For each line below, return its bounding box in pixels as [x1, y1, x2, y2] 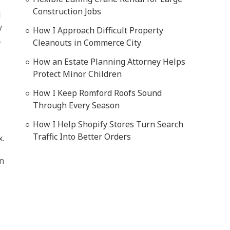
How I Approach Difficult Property [33, 25, 163, 36]
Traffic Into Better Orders [33, 131, 131, 142]
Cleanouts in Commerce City [33, 37, 141, 48]
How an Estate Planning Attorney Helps [33, 56, 185, 67]
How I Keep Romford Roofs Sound [33, 87, 162, 99]
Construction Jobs [33, 6, 101, 17]
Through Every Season [33, 100, 120, 111]
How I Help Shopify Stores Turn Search [33, 119, 183, 130]
